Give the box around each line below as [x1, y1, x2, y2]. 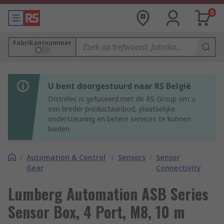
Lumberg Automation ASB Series [8, 182, 208, 205]
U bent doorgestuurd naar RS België [48, 80, 191, 91]
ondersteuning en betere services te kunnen [48, 114, 191, 123]
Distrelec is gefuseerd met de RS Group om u [48, 94, 195, 103]
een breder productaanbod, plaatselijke [48, 104, 175, 113]
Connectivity [155, 163, 201, 172]
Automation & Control [26, 152, 105, 162]
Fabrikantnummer [13, 38, 71, 47]
